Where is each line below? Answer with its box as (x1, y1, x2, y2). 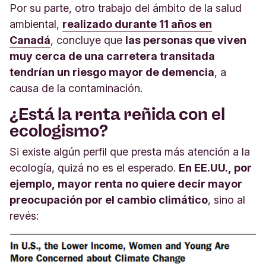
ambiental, (9, 17, 62, 30)
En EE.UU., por (179, 161, 252, 174)
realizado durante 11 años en (62, 17, 212, 30)
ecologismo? (9, 120, 108, 141)
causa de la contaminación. (9, 81, 142, 94)
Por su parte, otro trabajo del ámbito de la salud (9, 1, 242, 14)
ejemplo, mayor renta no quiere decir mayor (9, 177, 242, 190)
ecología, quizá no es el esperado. (9, 161, 179, 174)
